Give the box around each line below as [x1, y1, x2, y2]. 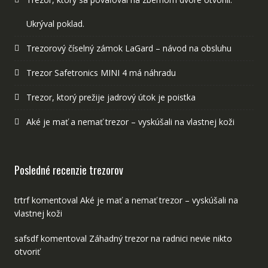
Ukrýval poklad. [26, 17, 84, 29]
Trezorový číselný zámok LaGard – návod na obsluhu [26, 42, 232, 54]
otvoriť [14, 245, 40, 257]
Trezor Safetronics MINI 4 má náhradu [26, 66, 176, 78]
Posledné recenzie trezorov [14, 162, 123, 178]
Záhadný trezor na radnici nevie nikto [89, 232, 232, 244]
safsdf [14, 232, 38, 244]
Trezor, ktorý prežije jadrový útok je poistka [26, 91, 196, 103]
